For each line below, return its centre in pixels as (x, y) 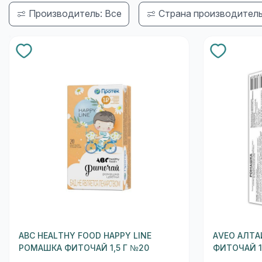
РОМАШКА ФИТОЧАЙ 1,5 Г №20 (84, 248)
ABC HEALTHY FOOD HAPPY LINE (85, 235)
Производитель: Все (75, 13)
